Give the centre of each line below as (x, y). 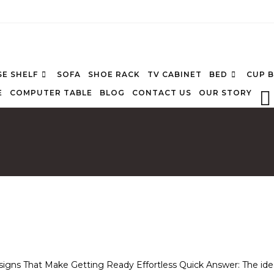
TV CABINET (175, 74)
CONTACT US (162, 93)
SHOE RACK (114, 74)
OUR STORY (225, 93)
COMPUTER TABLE (51, 93)
